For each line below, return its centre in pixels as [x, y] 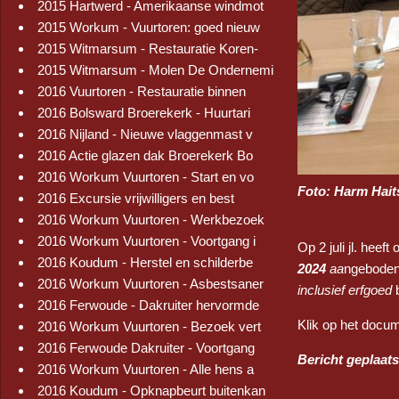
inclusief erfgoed [345, 290]
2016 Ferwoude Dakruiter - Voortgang [146, 348]
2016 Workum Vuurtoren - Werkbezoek [151, 220]
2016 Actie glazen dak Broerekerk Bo [145, 155]
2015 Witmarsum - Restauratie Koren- [148, 49]
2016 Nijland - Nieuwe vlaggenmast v [145, 134]
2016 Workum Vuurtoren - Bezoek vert [149, 326]
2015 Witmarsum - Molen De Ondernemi [155, 70]
